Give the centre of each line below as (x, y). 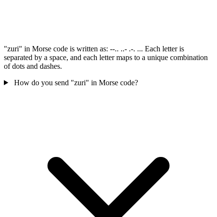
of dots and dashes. (33, 66)
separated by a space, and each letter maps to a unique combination (106, 57)
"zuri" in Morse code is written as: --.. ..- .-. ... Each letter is (94, 48)
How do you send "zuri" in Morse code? (76, 82)
